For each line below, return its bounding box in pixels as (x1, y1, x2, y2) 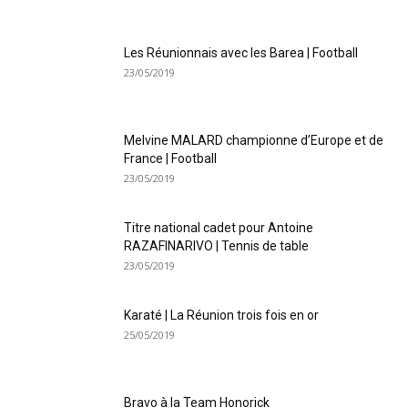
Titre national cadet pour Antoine (124, 220, 313, 236)
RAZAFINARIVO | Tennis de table (124, 239, 309, 254)
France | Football (124, 151, 217, 167)
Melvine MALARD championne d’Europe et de (124, 133, 383, 148)
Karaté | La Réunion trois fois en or (124, 308, 319, 323)
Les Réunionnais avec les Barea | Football (124, 46, 358, 61)
